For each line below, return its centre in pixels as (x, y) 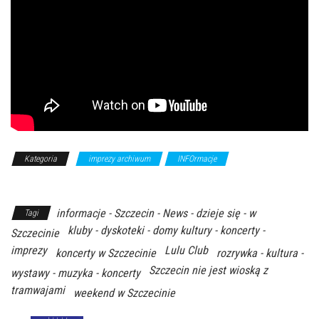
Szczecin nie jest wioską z (208, 271)
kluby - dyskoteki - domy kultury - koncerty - (166, 231)
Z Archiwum (264, 159)
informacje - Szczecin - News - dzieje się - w (156, 214)
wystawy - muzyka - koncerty (75, 273)
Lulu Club (186, 251)
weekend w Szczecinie (124, 293)
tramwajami (38, 291)
